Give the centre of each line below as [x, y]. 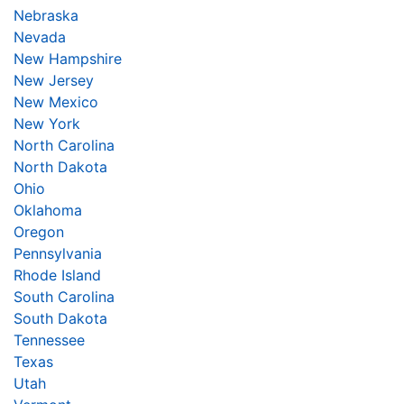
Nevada [40, 37]
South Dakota [60, 318]
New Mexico [56, 101]
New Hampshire [68, 58]
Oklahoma [48, 210]
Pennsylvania [58, 253]
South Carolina [64, 296]
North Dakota [60, 166]
